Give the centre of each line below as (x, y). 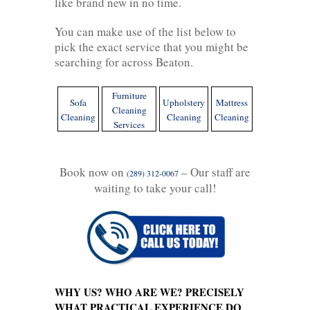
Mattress (232, 102)
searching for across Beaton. (124, 62)
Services (129, 124)
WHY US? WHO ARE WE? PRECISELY (149, 292)
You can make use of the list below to (145, 31)
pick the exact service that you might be (152, 46)
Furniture (129, 95)
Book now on (93, 172)
